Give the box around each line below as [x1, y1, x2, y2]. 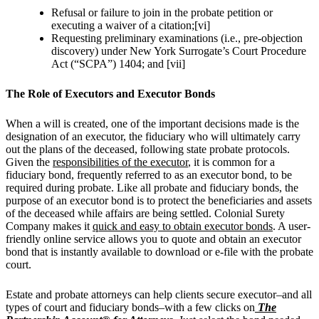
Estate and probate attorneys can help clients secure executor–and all [6, 288, 312, 300]
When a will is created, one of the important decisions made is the [6, 117, 299, 130]
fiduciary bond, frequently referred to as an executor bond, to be [6, 168, 292, 181]
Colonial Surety [214, 206, 285, 219]
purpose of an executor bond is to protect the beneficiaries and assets [6, 194, 312, 206]
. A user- [273, 219, 310, 232]
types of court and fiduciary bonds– [6, 300, 164, 313]
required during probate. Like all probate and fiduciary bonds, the [6, 181, 298, 194]
